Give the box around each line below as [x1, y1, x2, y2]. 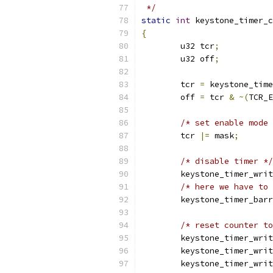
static [141, 15, 171, 26]
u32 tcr [180, 41, 214, 51]
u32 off [180, 54, 214, 64]
